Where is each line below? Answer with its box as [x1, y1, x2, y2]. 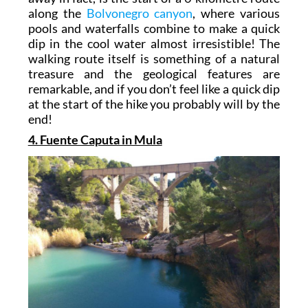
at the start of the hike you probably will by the [27, 96, 280, 112]
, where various [192, 5, 280, 21]
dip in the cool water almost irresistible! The [27, 36, 280, 52]
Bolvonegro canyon [86, 5, 193, 21]
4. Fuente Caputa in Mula [27, 132, 162, 148]
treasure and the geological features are [27, 66, 280, 82]
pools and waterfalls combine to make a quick [27, 21, 280, 36]
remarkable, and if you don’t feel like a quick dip [27, 81, 280, 97]
